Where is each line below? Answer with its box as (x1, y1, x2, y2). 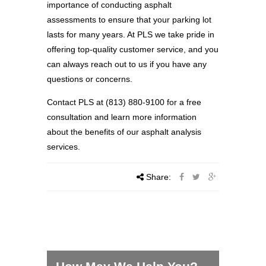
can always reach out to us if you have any (47, 59, 207, 69)
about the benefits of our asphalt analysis (47, 127, 201, 137)
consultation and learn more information (47, 112, 197, 122)
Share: (144, 172, 173, 182)
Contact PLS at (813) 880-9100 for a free (47, 97, 201, 107)
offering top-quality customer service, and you (47, 45, 218, 55)
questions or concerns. (47, 74, 132, 84)
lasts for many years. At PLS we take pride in (47, 30, 214, 40)
